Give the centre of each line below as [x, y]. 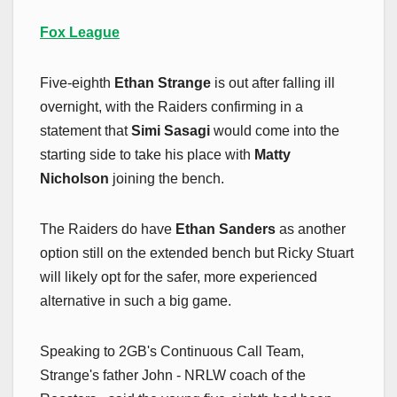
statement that [86, 130]
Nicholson [74, 178]
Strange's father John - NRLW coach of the [173, 375]
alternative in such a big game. [136, 300]
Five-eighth [77, 82]
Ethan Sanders [226, 229]
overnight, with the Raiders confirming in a [171, 106]
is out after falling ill [275, 82]
